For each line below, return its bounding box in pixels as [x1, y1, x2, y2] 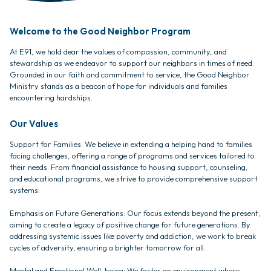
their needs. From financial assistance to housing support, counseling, [10, 162, 248, 172]
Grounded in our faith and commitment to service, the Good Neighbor [10, 70, 250, 80]
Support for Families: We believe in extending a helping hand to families [10, 139, 252, 149]
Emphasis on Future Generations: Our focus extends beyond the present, [10, 208, 261, 218]
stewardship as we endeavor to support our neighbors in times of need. [10, 58, 254, 68]
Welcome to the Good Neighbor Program [10, 25, 191, 38]
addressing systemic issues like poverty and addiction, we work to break [10, 231, 256, 241]
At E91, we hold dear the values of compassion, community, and [10, 47, 227, 57]
